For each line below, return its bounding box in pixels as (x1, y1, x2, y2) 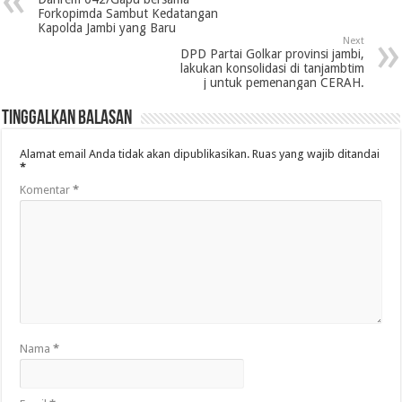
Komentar (20, 183, 74, 197)
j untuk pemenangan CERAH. (203, 75, 364, 90)
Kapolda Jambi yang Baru (38, 21, 177, 35)
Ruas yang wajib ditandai (252, 147, 380, 161)
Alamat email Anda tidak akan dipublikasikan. (20, 147, 250, 161)
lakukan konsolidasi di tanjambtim (179, 61, 364, 75)
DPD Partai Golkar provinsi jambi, (179, 47, 364, 61)
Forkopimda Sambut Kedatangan (38, 6, 219, 21)
